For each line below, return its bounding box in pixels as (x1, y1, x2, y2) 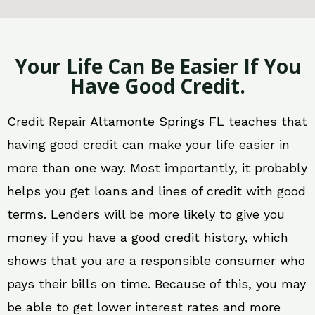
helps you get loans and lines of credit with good (7, 184, 306, 199)
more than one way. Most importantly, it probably (7, 160, 307, 176)
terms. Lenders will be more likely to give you (7, 207, 285, 222)
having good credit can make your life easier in (7, 137, 290, 153)
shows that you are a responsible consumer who (7, 253, 305, 269)
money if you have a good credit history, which (7, 230, 288, 245)
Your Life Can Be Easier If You (14, 53, 301, 80)
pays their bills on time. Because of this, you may (7, 276, 306, 292)
